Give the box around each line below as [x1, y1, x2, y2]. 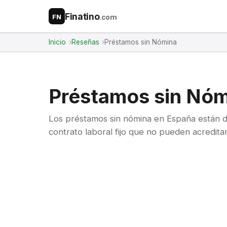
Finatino [65, 11, 100, 22]
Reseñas [71, 38, 99, 46]
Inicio [49, 38, 66, 46]
